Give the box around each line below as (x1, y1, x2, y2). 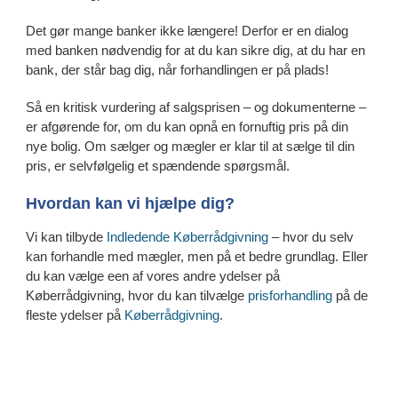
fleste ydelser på (25, 306, 124, 322)
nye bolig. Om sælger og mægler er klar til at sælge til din (25, 138, 354, 154)
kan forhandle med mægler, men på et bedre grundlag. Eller (25, 248, 368, 264)
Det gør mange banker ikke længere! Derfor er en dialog (25, 22, 348, 38)
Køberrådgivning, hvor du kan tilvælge (25, 287, 248, 303)
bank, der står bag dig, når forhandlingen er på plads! (25, 61, 329, 77)
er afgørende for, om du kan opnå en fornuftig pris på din (25, 118, 348, 134)
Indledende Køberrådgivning (106, 228, 268, 244)
